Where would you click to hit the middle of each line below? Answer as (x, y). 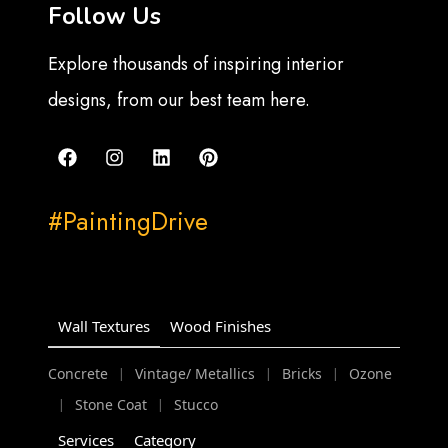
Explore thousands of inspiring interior (196, 64)
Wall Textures (104, 326)
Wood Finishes (221, 326)
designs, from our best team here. (179, 100)
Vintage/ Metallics (195, 373)
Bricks (302, 373)
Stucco (196, 404)
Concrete (78, 373)
